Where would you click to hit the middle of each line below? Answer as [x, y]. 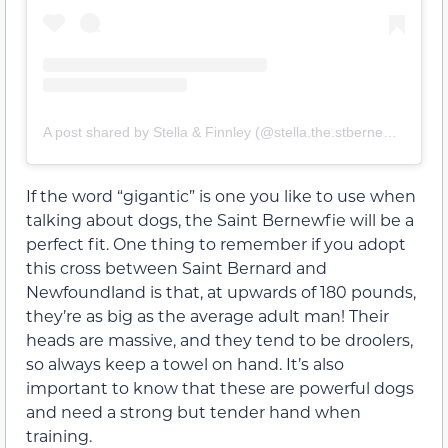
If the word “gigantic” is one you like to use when [221, 196]
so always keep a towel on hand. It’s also [185, 364]
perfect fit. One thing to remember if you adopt [216, 244]
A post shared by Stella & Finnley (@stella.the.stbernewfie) [390, 132]
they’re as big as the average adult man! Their [207, 316]
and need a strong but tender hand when [193, 412]
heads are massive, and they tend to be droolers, [219, 340]
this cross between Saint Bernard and [176, 268]
